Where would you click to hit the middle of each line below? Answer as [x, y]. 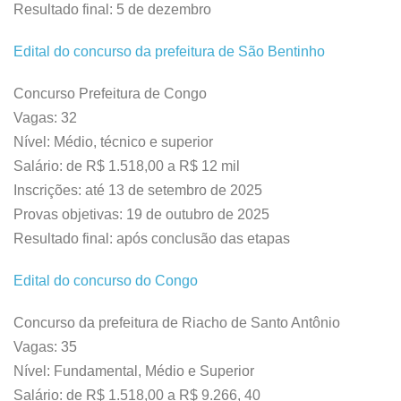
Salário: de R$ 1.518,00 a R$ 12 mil [127, 166]
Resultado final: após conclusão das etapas [152, 239]
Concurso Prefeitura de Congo [110, 94]
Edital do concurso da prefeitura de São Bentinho [169, 51]
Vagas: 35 [45, 347]
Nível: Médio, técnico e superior [113, 142]
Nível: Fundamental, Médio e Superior [134, 371]
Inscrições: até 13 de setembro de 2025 [138, 190]
